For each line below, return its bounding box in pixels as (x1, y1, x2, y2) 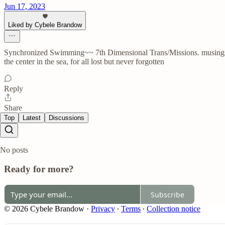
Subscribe (151, 189, 184, 199)
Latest (23, 114, 41, 122)
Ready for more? (4, 164, 74, 175)
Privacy (91, 204, 115, 213)
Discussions (49, 114, 84, 122)
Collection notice (147, 204, 200, 213)
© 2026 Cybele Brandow (4, 204, 84, 213)
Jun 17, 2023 (4, 2, 45, 11)
